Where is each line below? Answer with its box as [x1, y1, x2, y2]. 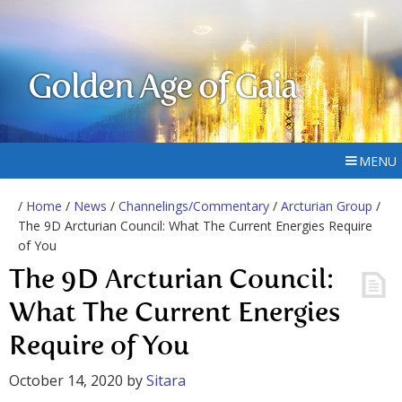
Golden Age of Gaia [28, 72, 297, 106]
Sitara [146, 371, 186, 390]
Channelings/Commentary [118, 197, 269, 214]
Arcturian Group [281, 197, 372, 214]
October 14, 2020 [9, 371, 123, 390]
